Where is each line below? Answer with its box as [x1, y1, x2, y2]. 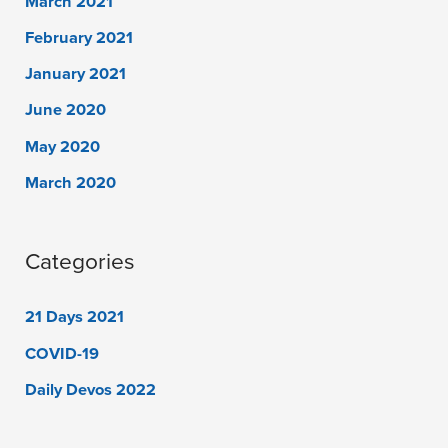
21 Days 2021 [25, 307, 125, 328]
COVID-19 [25, 343, 100, 364]
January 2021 [25, 64, 127, 85]
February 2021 [25, 28, 134, 49]
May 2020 [25, 136, 101, 157]
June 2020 [25, 100, 107, 121]
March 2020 [25, 172, 117, 193]
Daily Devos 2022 [25, 379, 157, 400]
